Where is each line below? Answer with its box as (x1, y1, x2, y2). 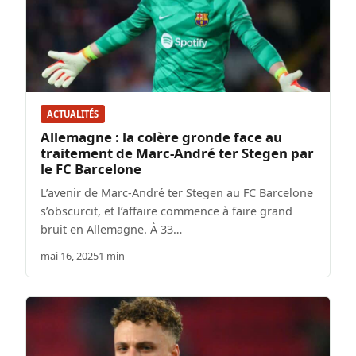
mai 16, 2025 (41, 249, 99, 264)
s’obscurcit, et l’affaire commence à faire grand (41, 203, 292, 219)
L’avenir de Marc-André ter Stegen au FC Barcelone (41, 185, 313, 201)
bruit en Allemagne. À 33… (41, 222, 182, 238)
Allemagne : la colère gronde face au (41, 128, 282, 147)
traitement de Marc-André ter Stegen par (41, 144, 314, 163)
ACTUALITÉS (47, 108, 99, 121)
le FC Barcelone (41, 160, 141, 179)
